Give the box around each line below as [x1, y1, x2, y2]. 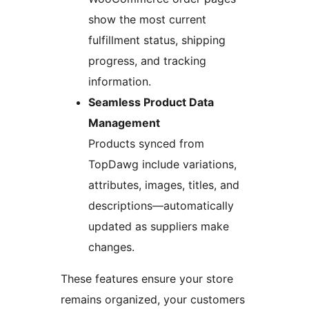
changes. [88, 240, 134, 255]
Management [88, 116, 160, 130]
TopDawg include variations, [88, 157, 237, 172]
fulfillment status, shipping [88, 33, 226, 48]
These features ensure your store [61, 272, 233, 286]
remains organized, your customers [61, 292, 245, 307]
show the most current [88, 12, 206, 27]
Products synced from [88, 137, 204, 151]
